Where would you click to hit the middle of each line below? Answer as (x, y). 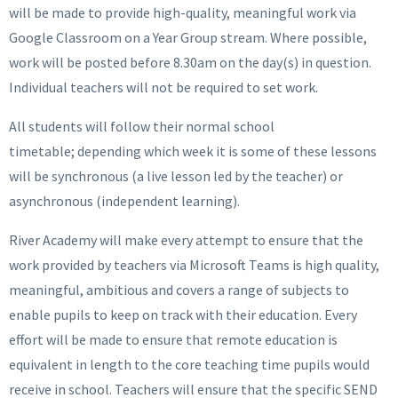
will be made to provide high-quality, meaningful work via (183, 12)
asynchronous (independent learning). (124, 201)
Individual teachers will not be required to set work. (163, 87)
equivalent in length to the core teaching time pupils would (189, 364)
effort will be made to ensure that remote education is (173, 339)
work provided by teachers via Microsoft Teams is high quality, (194, 265)
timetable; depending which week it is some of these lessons (193, 151)
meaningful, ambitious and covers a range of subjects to (179, 290)
